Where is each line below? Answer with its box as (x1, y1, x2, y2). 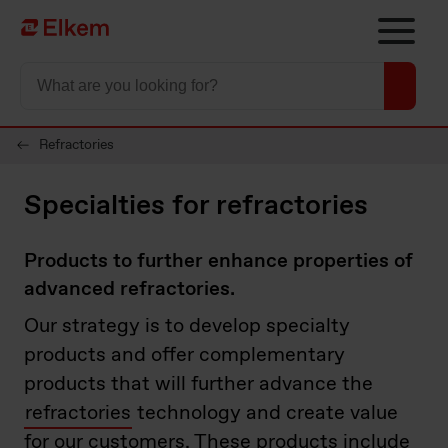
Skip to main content (7, 7, 156, 28)
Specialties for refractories (24, 187, 368, 225)
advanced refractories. (24, 276, 235, 303)
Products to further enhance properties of (24, 248, 413, 275)
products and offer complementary (24, 342, 345, 369)
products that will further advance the (24, 371, 373, 398)
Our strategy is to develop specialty (24, 313, 350, 340)
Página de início (20, 18, 132, 39)
